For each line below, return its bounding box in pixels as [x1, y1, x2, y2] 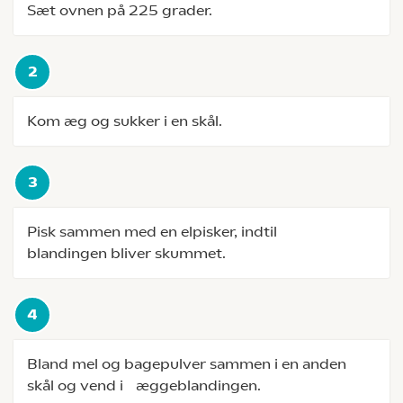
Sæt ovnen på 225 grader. [27, 2, 212, 19]
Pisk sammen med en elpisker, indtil [27, 223, 277, 240]
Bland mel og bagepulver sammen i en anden [27, 355, 346, 372]
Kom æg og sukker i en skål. [27, 112, 222, 130]
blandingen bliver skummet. [27, 245, 226, 262]
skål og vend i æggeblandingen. [27, 377, 261, 394]
